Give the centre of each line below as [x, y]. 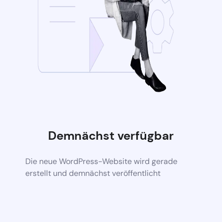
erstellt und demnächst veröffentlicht [93, 173]
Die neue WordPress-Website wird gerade [102, 161]
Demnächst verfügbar [111, 136]
